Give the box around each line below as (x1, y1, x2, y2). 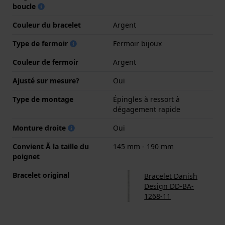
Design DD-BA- (144, 181, 194, 191)
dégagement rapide (113, 104, 180, 115)
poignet (13, 152, 40, 162)
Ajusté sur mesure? (13, 76, 79, 86)
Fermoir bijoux (113, 39, 162, 49)
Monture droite (13, 123, 68, 133)
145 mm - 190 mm (113, 142, 174, 152)
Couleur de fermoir (13, 57, 78, 67)
